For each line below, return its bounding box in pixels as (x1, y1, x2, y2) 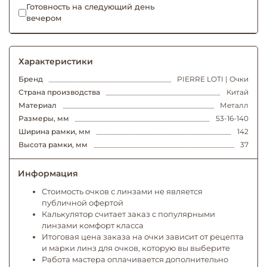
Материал (18, 101, 57, 110)
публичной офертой (42, 198, 123, 208)
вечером (26, 13, 61, 23)
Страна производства (18, 88, 100, 97)
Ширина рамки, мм (18, 127, 91, 136)
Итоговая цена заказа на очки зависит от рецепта (42, 232, 244, 242)
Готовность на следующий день (26, 2, 154, 12)
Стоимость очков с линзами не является (42, 187, 203, 197)
